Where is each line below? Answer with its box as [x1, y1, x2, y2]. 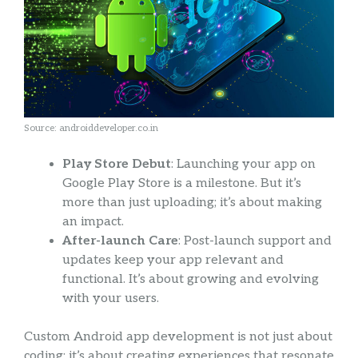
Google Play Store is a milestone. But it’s [62, 176, 301, 192]
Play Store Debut [62, 157, 171, 173]
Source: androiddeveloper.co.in [24, 122, 158, 135]
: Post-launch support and [178, 233, 332, 249]
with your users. [62, 291, 159, 307]
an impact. [62, 214, 124, 230]
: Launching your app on [171, 157, 316, 173]
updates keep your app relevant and [62, 253, 284, 268]
